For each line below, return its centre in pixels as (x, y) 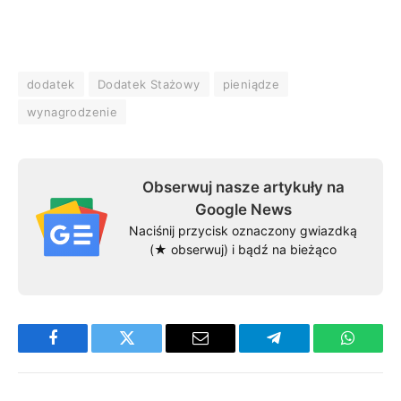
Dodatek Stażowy (149, 85)
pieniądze (251, 85)
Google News (243, 210)
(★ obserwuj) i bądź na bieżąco (243, 250)
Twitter (149, 351)
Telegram (303, 351)
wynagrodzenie (73, 112)
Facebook (83, 351)
